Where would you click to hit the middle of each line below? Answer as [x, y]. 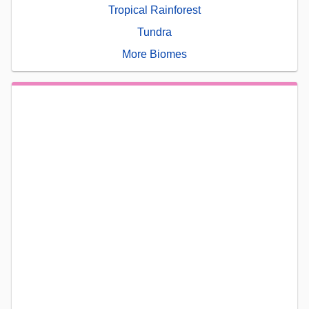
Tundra [154, 32]
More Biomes [154, 54]
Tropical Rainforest [154, 10]
